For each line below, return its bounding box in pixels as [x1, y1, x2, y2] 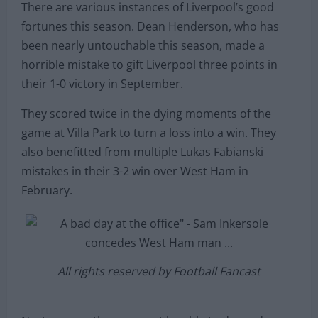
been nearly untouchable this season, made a [21, 37, 265, 53]
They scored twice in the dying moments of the [21, 105, 271, 121]
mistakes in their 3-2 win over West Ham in [21, 163, 248, 179]
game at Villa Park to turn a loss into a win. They [21, 124, 276, 141]
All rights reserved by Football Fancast [57, 263, 261, 279]
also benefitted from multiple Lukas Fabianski [21, 143, 263, 160]
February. [21, 182, 72, 198]
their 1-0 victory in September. [21, 75, 183, 92]
